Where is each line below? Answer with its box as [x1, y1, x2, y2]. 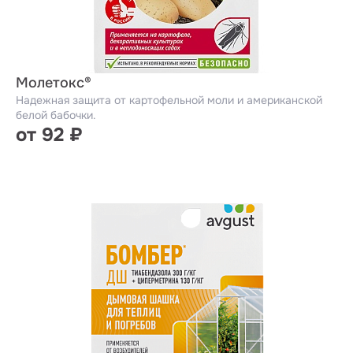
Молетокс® [16, 74, 91, 91]
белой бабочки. [16, 108, 96, 122]
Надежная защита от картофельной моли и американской [16, 93, 322, 107]
